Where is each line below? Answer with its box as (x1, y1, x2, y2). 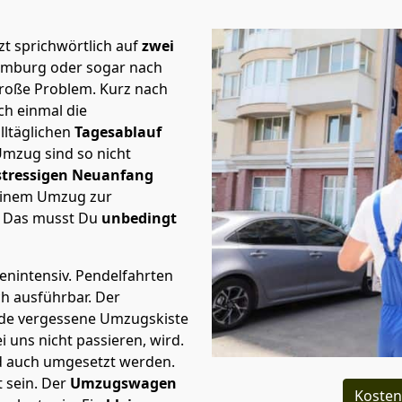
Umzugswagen (70, 373, 177, 393)
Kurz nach (100, 79, 168, 99)
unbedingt (98, 208, 177, 228)
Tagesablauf (74, 122, 162, 142)
